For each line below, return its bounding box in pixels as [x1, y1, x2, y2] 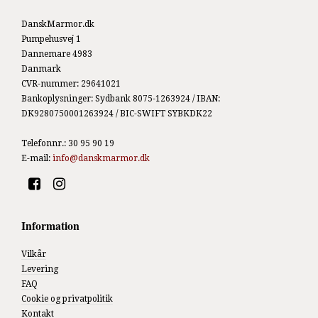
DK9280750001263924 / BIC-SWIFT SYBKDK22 [21, 108, 212, 119]
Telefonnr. [21, 138, 64, 148]
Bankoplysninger [21, 93, 91, 104]
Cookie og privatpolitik [21, 293, 113, 304]
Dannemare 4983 [21, 48, 92, 59]
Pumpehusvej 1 [21, 33, 81, 44]
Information [21, 216, 79, 234]
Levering [21, 263, 58, 274]
